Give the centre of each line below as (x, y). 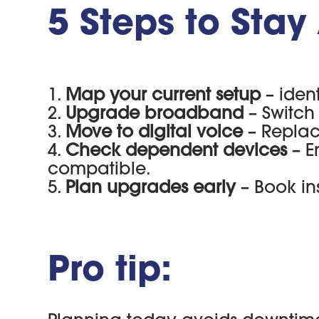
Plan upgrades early (151, 186)
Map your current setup (166, 94)
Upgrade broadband (155, 112)
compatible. (100, 168)
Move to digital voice (157, 131)
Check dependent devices (179, 149)
